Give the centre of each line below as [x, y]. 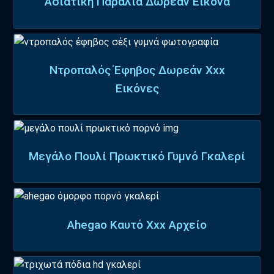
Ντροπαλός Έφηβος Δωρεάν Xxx [137, 70]
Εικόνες [137, 88]
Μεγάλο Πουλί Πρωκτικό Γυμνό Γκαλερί [137, 157]
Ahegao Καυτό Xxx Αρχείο [137, 224]
